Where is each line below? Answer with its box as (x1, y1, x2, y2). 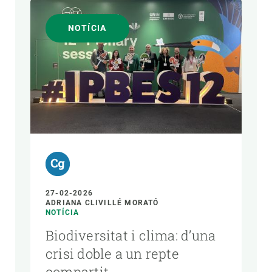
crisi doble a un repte (46, 245, 179, 263)
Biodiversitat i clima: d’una (46, 226, 216, 245)
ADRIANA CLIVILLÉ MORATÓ (46, 199, 159, 208)
